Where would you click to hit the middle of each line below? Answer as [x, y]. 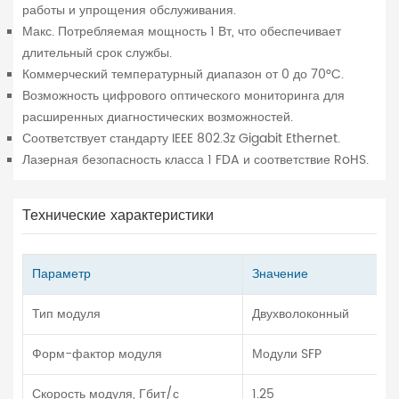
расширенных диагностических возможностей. [158, 118]
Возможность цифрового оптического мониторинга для [183, 96]
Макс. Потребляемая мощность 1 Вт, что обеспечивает [182, 32]
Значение [280, 274]
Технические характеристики [118, 216]
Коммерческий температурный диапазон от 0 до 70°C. [183, 75]
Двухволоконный [301, 314]
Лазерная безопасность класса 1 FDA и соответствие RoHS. [195, 160]
